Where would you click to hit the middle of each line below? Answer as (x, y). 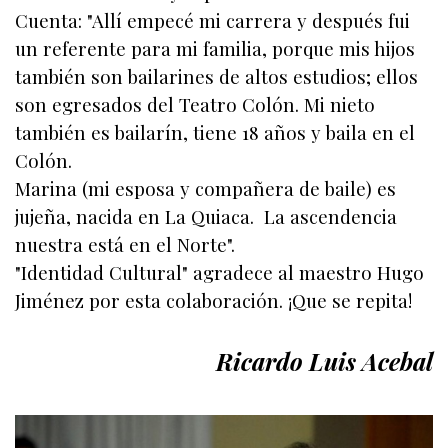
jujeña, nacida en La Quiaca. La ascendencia (206, 217)
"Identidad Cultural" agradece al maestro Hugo (219, 273)
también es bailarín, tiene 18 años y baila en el (215, 133)
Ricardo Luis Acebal (324, 361)
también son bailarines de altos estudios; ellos (216, 77)
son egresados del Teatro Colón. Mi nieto (195, 105)
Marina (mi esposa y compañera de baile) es (205, 189)
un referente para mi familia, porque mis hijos (215, 49)
